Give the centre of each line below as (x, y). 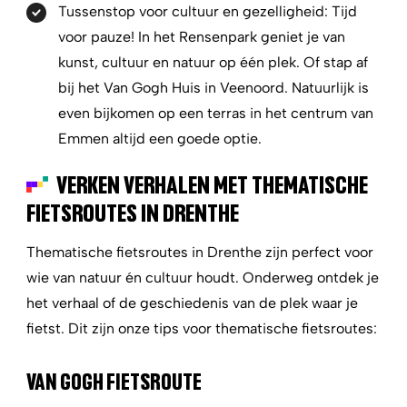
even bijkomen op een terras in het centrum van (216, 113)
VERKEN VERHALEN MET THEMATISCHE (212, 184)
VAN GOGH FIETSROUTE (114, 381)
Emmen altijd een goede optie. (162, 139)
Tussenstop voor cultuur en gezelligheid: (195, 11)
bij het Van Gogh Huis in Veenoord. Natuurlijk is (213, 88)
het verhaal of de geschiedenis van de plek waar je (192, 303)
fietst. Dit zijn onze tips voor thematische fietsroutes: (202, 328)
